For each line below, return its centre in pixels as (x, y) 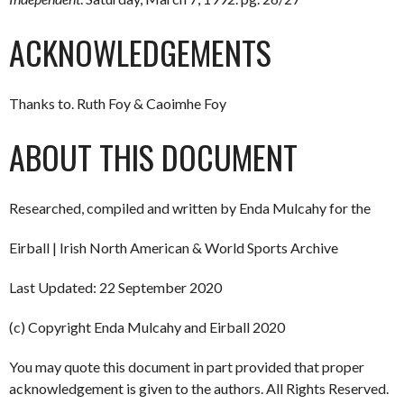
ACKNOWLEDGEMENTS (140, 51)
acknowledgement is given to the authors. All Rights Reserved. (199, 388)
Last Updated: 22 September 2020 (115, 287)
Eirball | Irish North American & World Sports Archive (174, 247)
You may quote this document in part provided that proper (187, 366)
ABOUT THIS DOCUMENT (153, 156)
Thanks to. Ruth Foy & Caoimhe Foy (118, 103)
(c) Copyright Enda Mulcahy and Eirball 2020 (147, 326)
